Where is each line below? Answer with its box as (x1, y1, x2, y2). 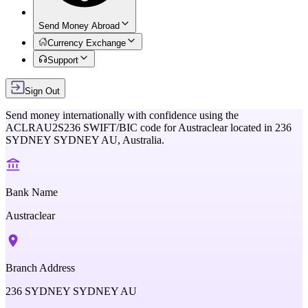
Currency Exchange (47, 38, 126, 48)
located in (230, 122, 272, 133)
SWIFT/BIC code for (80, 122, 178, 133)
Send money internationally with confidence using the (5, 109, 239, 121)
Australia (122, 134, 162, 146)
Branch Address (5, 262, 75, 274)
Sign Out (25, 86, 60, 96)
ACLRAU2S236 (5, 122, 80, 133)
